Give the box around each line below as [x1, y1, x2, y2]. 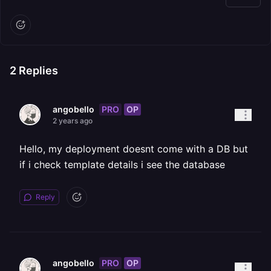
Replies [16, 64, 58, 77]
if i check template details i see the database [19, 158, 225, 171]
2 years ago [53, 116, 93, 125]
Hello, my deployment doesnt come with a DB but [19, 143, 248, 155]
